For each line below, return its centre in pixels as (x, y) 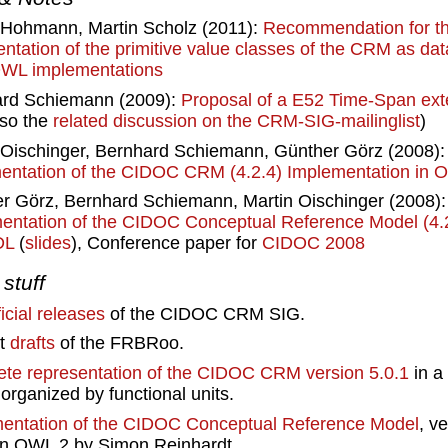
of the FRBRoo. (120, 343)
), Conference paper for (167, 243)
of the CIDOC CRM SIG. (205, 313)
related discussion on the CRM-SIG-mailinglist (237, 120)
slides (48, 243)
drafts (33, 343)
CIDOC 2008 (314, 243)
